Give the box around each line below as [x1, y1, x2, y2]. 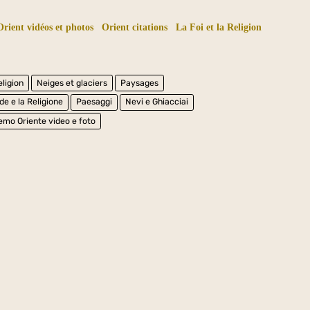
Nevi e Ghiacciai [125, 97, 189, 107]
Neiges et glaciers [37, 77, 108, 88]
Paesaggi [76, 97, 113, 107]
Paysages [120, 77, 159, 88]
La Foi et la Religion [173, 22, 262, 33]
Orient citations [102, 22, 168, 33]
